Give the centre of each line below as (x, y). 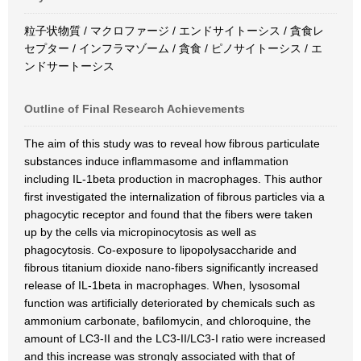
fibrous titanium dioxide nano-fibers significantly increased (171, 268)
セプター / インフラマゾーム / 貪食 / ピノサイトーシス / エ (173, 48)
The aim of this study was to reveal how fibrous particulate (172, 143)
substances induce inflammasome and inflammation (156, 161)
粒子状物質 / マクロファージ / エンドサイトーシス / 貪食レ (174, 31)
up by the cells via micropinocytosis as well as (140, 232)
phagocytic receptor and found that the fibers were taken (168, 214)
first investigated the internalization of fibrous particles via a (174, 197)
